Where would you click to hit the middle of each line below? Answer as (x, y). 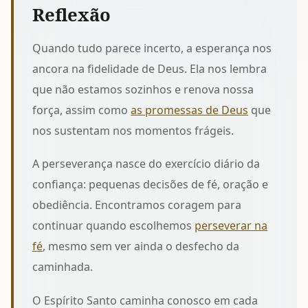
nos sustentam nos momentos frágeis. (133, 130)
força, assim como (82, 110)
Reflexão (72, 14)
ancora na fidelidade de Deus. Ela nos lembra (150, 68)
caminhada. (63, 267)
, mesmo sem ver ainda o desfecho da (141, 246)
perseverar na (231, 226)
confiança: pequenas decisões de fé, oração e (151, 185)
